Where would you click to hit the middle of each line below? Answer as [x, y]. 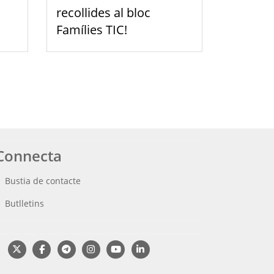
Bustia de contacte [43, 180]
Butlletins [24, 203]
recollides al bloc [103, 12]
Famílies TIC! [92, 29]
